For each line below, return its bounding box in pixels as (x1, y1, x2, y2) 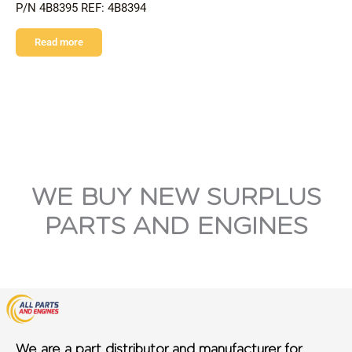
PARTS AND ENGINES (44, 211, 308, 240)
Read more (35, 35, 83, 48)
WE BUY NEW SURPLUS (31, 182, 321, 211)
